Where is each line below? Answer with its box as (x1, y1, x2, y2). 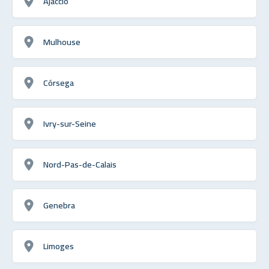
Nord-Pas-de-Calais (43, 156, 116, 172)
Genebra (43, 196, 75, 213)
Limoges (43, 237, 74, 254)
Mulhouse (43, 33, 80, 50)
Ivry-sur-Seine (43, 115, 96, 131)
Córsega (43, 74, 74, 91)
